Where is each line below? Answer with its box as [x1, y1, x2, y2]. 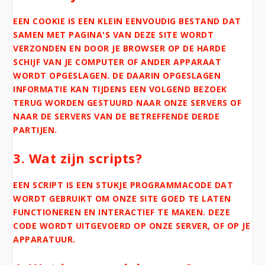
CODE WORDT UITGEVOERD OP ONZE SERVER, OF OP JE [13, 220, 251, 232]
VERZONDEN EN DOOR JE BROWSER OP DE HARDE [13, 42, 227, 54]
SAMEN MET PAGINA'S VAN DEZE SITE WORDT [13, 28, 214, 40]
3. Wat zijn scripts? [13, 149, 143, 167]
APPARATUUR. [13, 234, 76, 245]
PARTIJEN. [13, 124, 57, 135]
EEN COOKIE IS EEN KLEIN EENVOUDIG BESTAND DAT [13, 15, 241, 27]
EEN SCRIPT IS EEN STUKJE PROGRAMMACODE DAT [13, 179, 234, 191]
